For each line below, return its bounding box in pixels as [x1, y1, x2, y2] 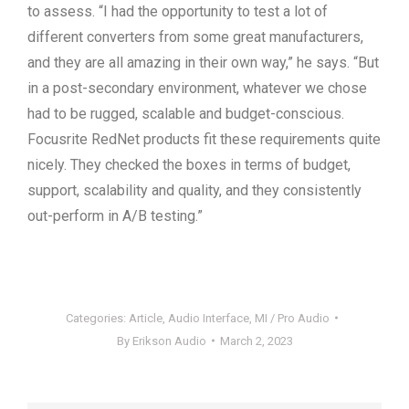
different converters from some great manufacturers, [27, 27, 363, 46]
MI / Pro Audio [255, 310, 330, 325]
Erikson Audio [131, 333, 206, 348]
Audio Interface [168, 310, 249, 325]
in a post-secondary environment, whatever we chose [27, 79, 367, 97]
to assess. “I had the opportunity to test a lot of [27, 2, 328, 20]
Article [129, 310, 163, 325]
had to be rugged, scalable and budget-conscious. [27, 104, 344, 122]
